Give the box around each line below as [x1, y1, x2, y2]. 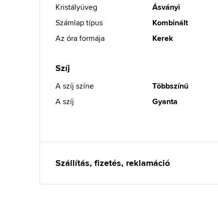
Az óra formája [55, 33, 105, 44]
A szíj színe [55, 80, 94, 91]
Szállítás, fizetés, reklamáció [55, 157, 170, 169]
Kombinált [152, 17, 188, 28]
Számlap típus [55, 17, 103, 28]
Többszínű [152, 80, 189, 91]
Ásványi [152, 1, 181, 13]
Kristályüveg [55, 1, 97, 13]
